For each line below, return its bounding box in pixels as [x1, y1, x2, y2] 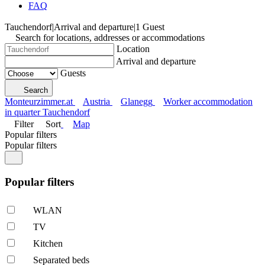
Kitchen [33, 238, 63, 249]
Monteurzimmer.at [5, 96, 73, 106]
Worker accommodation [163, 96, 253, 106]
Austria [83, 96, 110, 106]
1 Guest [135, 22, 164, 32]
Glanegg [121, 96, 153, 106]
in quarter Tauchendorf [5, 107, 90, 117]
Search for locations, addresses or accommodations [15, 33, 205, 43]
